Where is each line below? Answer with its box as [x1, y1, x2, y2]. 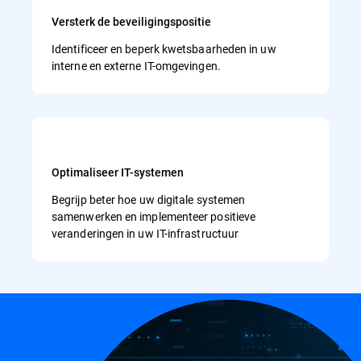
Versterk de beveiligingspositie [52, 14, 211, 29]
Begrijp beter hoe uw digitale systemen [52, 192, 246, 207]
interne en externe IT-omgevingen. [52, 58, 221, 73]
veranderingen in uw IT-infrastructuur [52, 226, 239, 241]
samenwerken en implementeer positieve [52, 209, 256, 224]
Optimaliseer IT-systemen [52, 164, 184, 180]
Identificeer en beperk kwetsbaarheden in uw [52, 41, 276, 56]
